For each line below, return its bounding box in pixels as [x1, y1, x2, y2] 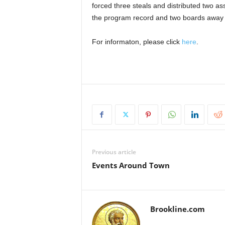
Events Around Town [91, 160, 170, 170]
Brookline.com [150, 204, 205, 214]
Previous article [91, 148, 136, 156]
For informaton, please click [91, 38, 182, 46]
